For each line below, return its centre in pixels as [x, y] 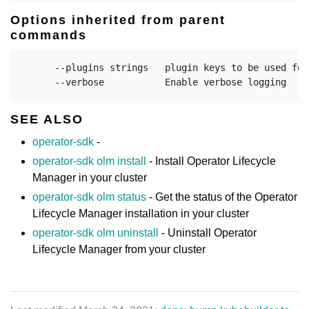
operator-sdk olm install [89, 161]
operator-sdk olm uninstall [96, 233]
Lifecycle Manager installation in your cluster [141, 213]
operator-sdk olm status [89, 197]
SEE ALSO [47, 119]
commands [49, 35]
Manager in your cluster [90, 178]
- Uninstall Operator [208, 233]
